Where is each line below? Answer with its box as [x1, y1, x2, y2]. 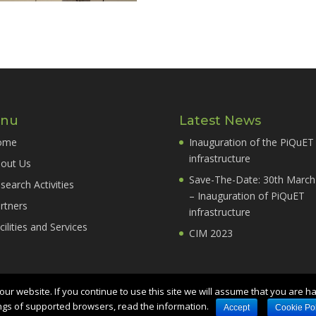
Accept [223, 303, 250, 312]
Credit [203, 300, 235, 315]
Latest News [178, 112, 261, 128]
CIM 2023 [188, 226, 233, 240]
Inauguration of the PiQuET [188, 135, 314, 149]
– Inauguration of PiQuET [188, 188, 305, 202]
